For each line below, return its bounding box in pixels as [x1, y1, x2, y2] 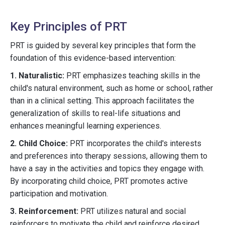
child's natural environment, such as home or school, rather [10, 83, 213, 93]
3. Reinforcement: [10, 206, 78, 216]
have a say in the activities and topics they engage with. [10, 164, 204, 173]
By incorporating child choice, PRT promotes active [10, 176, 188, 186]
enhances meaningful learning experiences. [10, 121, 161, 131]
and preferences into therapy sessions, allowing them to [10, 151, 207, 161]
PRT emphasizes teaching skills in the [64, 71, 200, 80]
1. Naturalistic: [10, 71, 64, 80]
